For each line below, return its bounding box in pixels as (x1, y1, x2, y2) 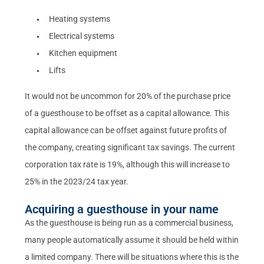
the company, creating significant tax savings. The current (25, 142, 236, 152)
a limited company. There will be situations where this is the (25, 252, 239, 262)
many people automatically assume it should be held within (25, 235, 239, 245)
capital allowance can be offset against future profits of (25, 125, 227, 135)
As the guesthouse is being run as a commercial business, (25, 217, 234, 227)
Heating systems (49, 14, 111, 24)
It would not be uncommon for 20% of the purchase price (25, 91, 231, 101)
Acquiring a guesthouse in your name (25, 202, 219, 216)
